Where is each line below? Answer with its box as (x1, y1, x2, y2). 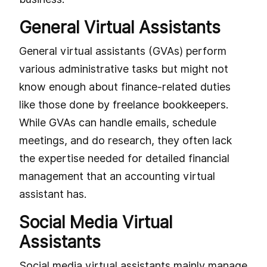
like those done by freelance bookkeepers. (19, 98, 228, 111)
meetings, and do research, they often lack (19, 133, 232, 147)
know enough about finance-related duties (19, 80, 231, 93)
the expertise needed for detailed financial (19, 151, 229, 164)
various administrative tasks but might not (19, 62, 228, 75)
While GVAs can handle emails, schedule (19, 116, 216, 129)
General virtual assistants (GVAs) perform (19, 44, 226, 57)
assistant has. (19, 187, 86, 200)
